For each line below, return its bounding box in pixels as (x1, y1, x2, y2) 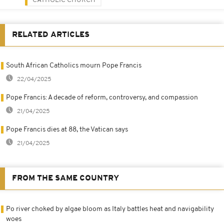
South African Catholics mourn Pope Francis (6, 61, 141, 69)
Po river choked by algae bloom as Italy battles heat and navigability (6, 205, 214, 213)
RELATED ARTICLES (12, 30, 89, 39)
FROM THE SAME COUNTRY (12, 174, 119, 182)
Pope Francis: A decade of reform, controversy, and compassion (6, 93, 198, 101)
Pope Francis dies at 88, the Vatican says (6, 125, 128, 133)
